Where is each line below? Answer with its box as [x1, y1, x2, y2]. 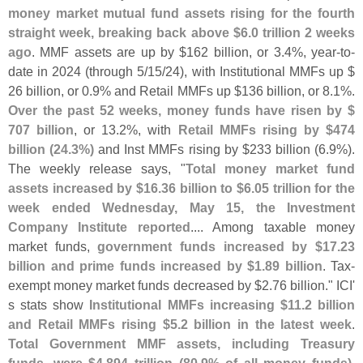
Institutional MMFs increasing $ [89, 297, 288, 312]
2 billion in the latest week [180, 316, 352, 331]
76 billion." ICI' [271, 277, 355, 293]
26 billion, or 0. [8, 83, 93, 98]
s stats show [8, 297, 90, 312]
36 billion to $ [161, 180, 244, 195]
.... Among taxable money [190, 219, 356, 234]
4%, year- [284, 44, 341, 59]
